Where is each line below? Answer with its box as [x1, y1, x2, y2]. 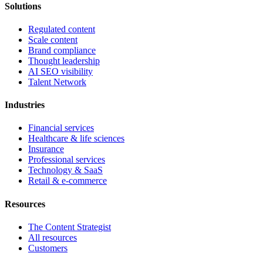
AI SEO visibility [28, 66, 93, 76]
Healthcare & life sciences [28, 133, 124, 144]
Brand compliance [28, 45, 96, 55]
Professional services [28, 154, 105, 165]
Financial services [28, 123, 94, 133]
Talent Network [28, 76, 86, 87]
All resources [28, 232, 77, 242]
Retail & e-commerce [28, 176, 107, 186]
